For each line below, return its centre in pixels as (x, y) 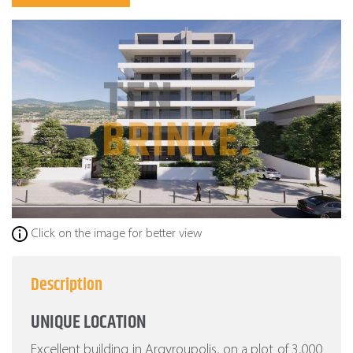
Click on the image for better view (117, 234)
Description (67, 286)
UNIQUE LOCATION (88, 323)
